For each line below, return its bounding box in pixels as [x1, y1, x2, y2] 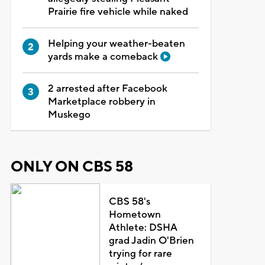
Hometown [109, 208, 161, 221]
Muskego [47, 108, 91, 121]
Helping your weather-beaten [47, 37, 185, 50]
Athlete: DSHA [109, 221, 177, 234]
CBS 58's [109, 195, 151, 208]
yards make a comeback [47, 50, 160, 63]
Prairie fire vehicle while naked [47, 5, 188, 18]
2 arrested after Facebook [47, 82, 167, 95]
